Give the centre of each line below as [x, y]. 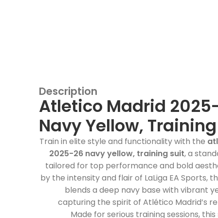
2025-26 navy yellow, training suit [117, 153]
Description [68, 91]
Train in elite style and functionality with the [123, 141]
